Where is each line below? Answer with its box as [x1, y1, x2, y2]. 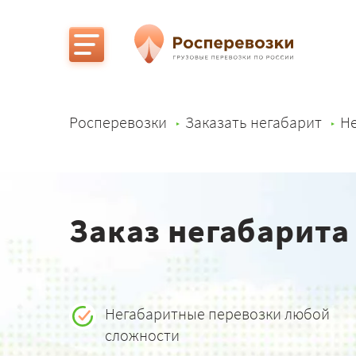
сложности [105, 325, 180, 345]
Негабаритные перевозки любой [105, 304, 330, 323]
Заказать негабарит [185, 112, 322, 132]
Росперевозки [69, 112, 167, 132]
